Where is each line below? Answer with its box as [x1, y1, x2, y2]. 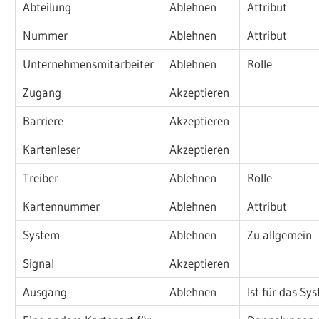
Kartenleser [23, 141, 81, 157]
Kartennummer [23, 198, 100, 214]
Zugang [23, 84, 62, 100]
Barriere [23, 113, 64, 128]
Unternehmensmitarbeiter [23, 56, 155, 71]
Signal [23, 255, 55, 271]
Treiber [23, 169, 59, 185]
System [23, 226, 61, 242]
